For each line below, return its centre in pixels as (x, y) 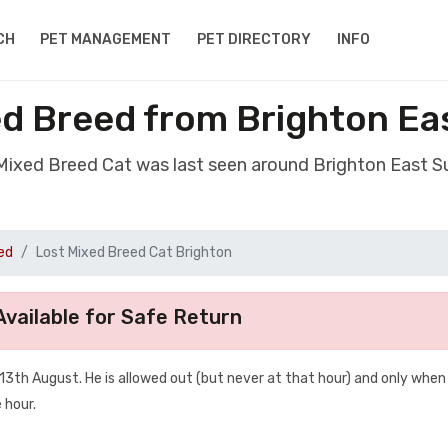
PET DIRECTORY (254, 39)
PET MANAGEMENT (106, 39)
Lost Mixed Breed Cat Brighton (134, 252)
